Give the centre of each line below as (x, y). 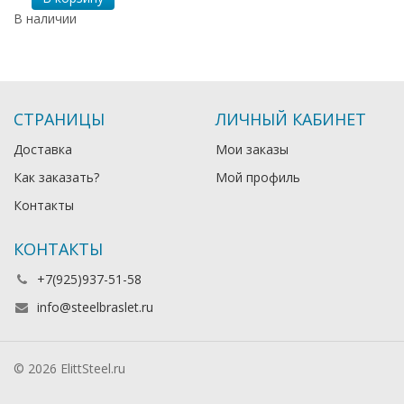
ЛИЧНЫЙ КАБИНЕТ (291, 119)
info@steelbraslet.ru (95, 307)
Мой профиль (258, 177)
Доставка (43, 149)
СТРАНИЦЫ (59, 119)
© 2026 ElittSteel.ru (69, 368)
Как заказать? (56, 177)
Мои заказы (252, 149)
